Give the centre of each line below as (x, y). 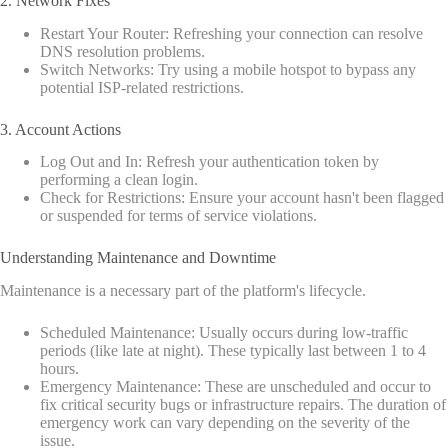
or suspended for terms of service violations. (178, 216)
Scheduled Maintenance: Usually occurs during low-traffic (224, 333)
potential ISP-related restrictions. (142, 87)
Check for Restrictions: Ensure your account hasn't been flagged (242, 198)
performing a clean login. (119, 180)
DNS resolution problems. (122, 51)
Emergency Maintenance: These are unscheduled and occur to (235, 387)
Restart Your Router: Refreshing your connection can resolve (231, 33)
